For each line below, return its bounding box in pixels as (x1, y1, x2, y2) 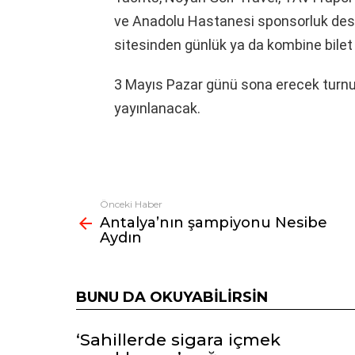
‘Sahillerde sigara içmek (76, 329, 281, 349)
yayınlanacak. (114, 99, 200, 116)
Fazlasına (76, 198, 126, 213)
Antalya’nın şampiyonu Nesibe (100, 213, 327, 231)
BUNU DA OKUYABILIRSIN (76, 288, 268, 306)
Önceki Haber (100, 197, 162, 210)
